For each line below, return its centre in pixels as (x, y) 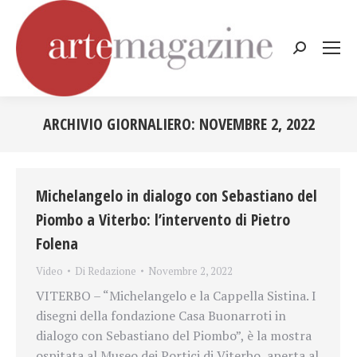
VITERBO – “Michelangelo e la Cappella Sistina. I (176, 295)
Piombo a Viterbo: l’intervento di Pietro (163, 219)
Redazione (112, 271)
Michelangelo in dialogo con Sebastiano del (177, 195)
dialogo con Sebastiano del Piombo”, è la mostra (174, 335)
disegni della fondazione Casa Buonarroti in (161, 315)
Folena (57, 243)
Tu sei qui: (208, 145)
